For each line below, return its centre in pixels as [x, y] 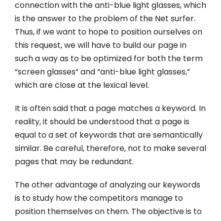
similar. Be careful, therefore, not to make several [110, 148]
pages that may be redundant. [74, 161]
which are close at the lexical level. [82, 85]
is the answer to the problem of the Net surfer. [105, 18]
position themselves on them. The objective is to [108, 211]
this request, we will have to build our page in [101, 45]
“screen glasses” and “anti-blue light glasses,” [102, 72]
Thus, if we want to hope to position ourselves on [109, 32]
